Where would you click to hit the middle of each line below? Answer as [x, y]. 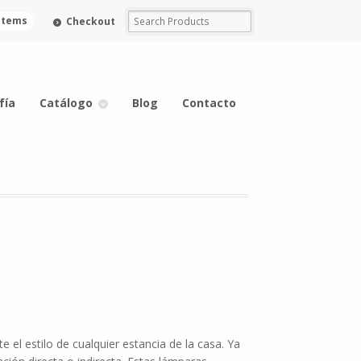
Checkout [91, 21]
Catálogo [66, 102]
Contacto [209, 102]
